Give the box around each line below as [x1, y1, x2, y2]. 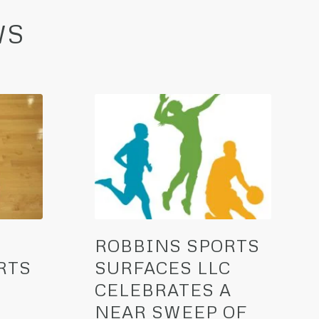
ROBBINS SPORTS [94, 235, 260, 256]
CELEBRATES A [94, 279, 231, 300]
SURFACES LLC [94, 257, 231, 278]
